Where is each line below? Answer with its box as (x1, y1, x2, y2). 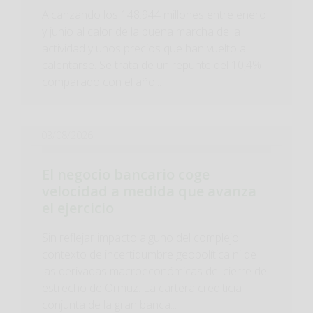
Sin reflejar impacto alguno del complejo (42, 230, 239, 245)
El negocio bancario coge (42, 165, 210, 184)
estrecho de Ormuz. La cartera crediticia (42, 280, 242, 296)
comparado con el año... (42, 74, 161, 89)
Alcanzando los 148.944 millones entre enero (42, 7, 266, 22)
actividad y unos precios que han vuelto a (42, 41, 246, 56)
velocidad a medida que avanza (42, 182, 256, 201)
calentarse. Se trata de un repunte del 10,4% (42, 57, 261, 73)
